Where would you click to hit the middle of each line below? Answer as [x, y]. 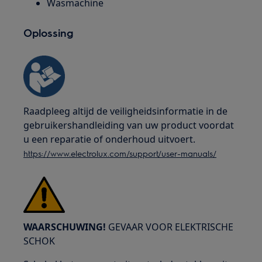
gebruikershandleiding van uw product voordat [129, 125]
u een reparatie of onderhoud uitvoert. [110, 139]
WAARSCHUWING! [65, 227]
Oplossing [49, 32]
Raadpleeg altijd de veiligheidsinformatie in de [126, 111]
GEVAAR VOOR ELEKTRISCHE [170, 227]
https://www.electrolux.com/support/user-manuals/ [120, 153]
